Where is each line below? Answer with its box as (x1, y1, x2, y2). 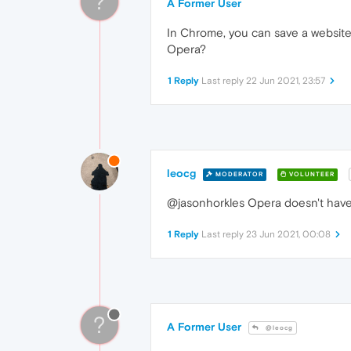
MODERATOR (213, 170, 263, 178)
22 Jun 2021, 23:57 (246, 75, 325, 86)
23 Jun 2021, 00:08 (246, 229, 331, 241)
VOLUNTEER (287, 170, 335, 178)
